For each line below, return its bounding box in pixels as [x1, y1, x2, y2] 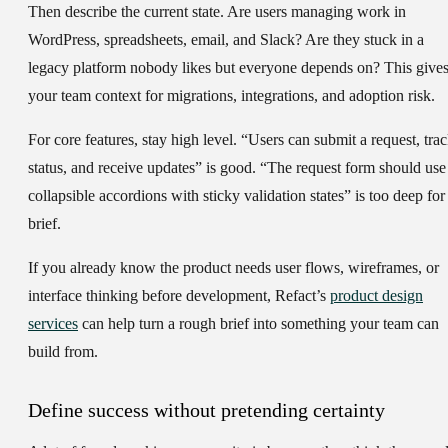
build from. [28, 343, 98, 361]
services [28, 315, 78, 333]
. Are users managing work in [220, 3, 406, 21]
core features [54, 131, 134, 149]
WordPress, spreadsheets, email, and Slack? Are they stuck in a [28, 31, 424, 49]
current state [144, 3, 220, 21]
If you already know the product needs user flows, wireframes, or [28, 259, 439, 277]
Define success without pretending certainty [28, 399, 385, 422]
